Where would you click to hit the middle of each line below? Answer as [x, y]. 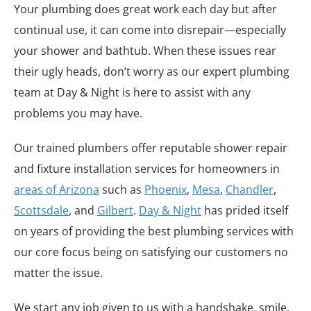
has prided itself [245, 210]
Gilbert [115, 210]
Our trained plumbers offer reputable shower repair [151, 148]
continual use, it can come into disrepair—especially [150, 30]
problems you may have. [78, 113]
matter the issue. [58, 273]
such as [122, 190]
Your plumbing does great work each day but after [145, 9]
